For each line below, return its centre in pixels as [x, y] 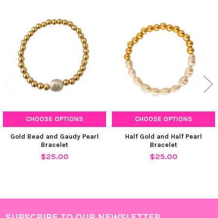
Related [24, 22]
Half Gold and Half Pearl [163, 137]
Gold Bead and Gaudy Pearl [54, 137]
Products [27, 32]
